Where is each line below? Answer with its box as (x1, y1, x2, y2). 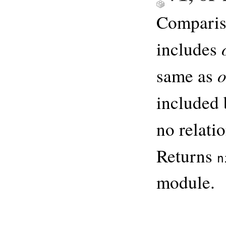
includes (156, 36, 221, 61)
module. (156, 169, 215, 194)
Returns (156, 143, 217, 167)
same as (156, 63, 217, 87)
